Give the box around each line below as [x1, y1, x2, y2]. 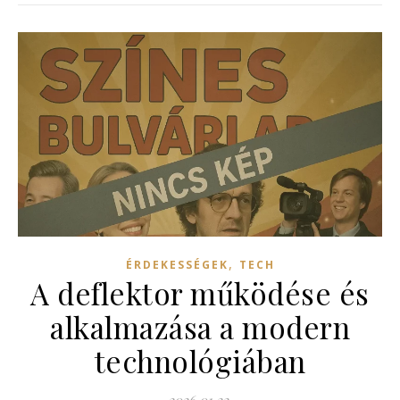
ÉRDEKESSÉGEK [125, 257, 229, 273]
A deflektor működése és [30, 273, 370, 313]
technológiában [94, 341, 306, 381]
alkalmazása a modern [50, 307, 350, 347]
